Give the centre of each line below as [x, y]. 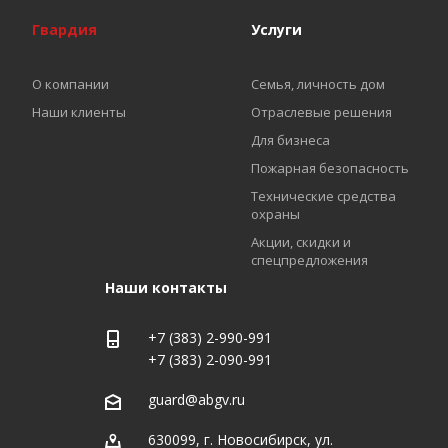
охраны [275, 214]
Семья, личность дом [317, 84]
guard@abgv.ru [196, 400]
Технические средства [323, 196]
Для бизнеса [290, 140]
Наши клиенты [79, 112]
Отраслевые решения [321, 112]
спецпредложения [309, 260]
